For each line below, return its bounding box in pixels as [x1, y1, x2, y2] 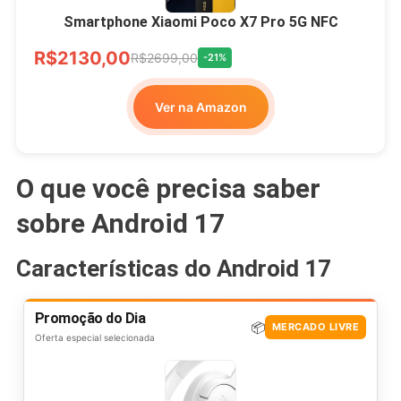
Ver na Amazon [154, 98, 247, 115]
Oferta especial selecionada [34, 331, 155, 343]
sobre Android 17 [15, 207, 225, 239]
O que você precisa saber [15, 172, 320, 204]
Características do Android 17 [15, 254, 331, 282]
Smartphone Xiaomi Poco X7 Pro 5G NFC [63, 13, 338, 30]
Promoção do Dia [34, 309, 146, 327]
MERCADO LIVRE [271, 320, 360, 334]
